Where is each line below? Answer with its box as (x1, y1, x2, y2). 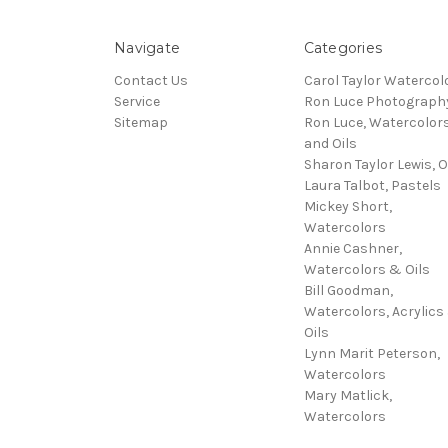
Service (114, 92, 160, 110)
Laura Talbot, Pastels (303, 176, 441, 194)
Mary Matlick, (303, 386, 392, 404)
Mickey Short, (303, 197, 392, 215)
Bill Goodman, (303, 281, 393, 299)
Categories (303, 38, 382, 57)
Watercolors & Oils (303, 260, 430, 278)
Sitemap (114, 113, 168, 131)
